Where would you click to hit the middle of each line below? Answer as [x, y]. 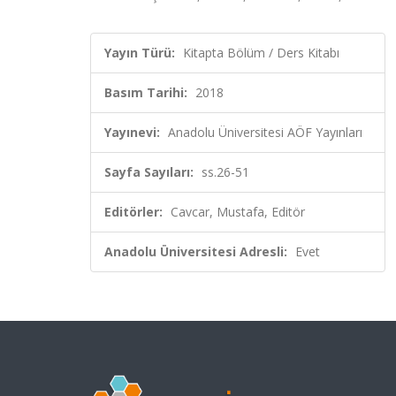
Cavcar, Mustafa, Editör [238, 212]
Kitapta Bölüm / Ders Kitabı [261, 53]
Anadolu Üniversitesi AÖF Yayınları [265, 132]
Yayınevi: [132, 132]
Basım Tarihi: [146, 92]
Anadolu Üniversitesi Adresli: [196, 251]
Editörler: [133, 212]
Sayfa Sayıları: [149, 172]
